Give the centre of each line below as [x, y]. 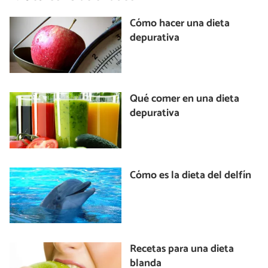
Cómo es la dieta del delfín [191, 175]
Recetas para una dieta [182, 249]
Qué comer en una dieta [185, 99]
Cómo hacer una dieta [180, 24]
